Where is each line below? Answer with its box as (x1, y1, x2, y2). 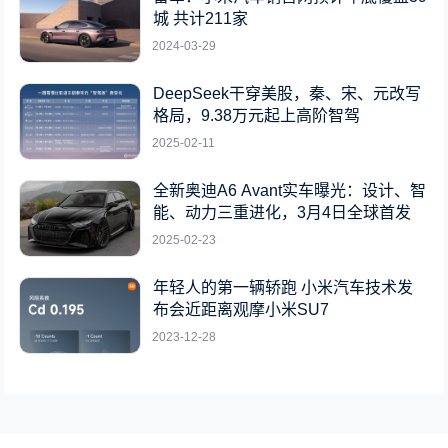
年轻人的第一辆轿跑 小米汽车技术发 (153, 278, 414, 296)
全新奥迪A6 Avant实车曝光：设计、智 (153, 181, 427, 199)
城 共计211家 (153, 9, 249, 27)
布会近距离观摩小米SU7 (153, 300, 330, 318)
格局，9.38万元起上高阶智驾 (153, 106, 361, 124)
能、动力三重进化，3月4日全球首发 (153, 203, 412, 221)
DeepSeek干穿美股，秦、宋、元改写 (153, 84, 422, 102)
